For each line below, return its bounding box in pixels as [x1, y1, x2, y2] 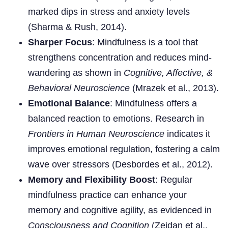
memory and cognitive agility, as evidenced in [28, 205, 212, 215]
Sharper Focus [28, 37, 92, 47]
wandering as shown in [28, 67, 124, 78]
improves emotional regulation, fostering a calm [28, 144, 220, 154]
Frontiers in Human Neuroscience [28, 128, 164, 139]
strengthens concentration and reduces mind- [28, 52, 212, 63]
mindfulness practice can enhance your [28, 189, 187, 200]
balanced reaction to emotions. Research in [28, 113, 204, 124]
